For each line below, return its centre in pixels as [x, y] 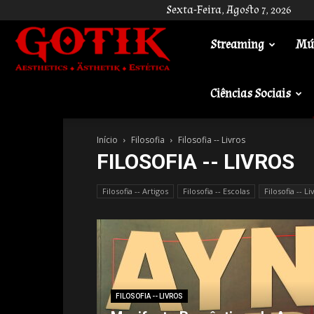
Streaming [237, 45]
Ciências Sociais [250, 94]
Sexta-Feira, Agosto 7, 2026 [229, 10]
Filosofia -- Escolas [216, 191]
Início [107, 140]
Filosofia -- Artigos [135, 191]
